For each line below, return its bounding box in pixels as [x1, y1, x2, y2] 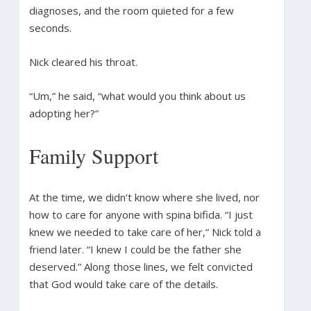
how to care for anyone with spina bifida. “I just [28, 207, 253, 221]
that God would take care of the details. [28, 276, 218, 291]
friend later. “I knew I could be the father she [28, 242, 242, 256]
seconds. [28, 20, 72, 35]
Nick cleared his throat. [28, 54, 137, 69]
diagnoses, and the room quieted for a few [28, 3, 234, 17]
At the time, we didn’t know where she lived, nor [28, 190, 260, 204]
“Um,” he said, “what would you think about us [28, 88, 246, 103]
